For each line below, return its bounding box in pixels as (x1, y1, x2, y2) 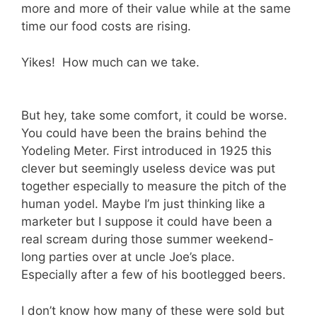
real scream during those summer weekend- (21, 232, 274, 247)
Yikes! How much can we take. (21, 54, 200, 69)
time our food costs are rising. (21, 19, 191, 34)
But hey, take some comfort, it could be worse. (21, 108, 287, 123)
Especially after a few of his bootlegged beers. (21, 267, 286, 282)
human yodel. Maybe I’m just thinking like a (21, 197, 265, 212)
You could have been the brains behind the (21, 126, 267, 141)
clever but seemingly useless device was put (21, 161, 275, 176)
